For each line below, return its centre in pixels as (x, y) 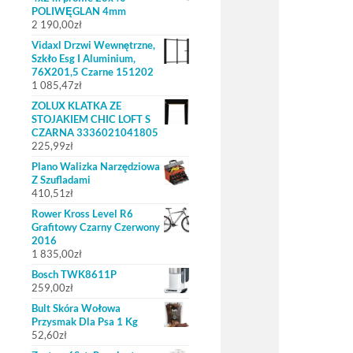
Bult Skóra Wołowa (76, 308)
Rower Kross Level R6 (82, 214)
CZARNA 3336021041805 (95, 132)
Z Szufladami (61, 180)
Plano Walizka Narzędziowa (96, 166)
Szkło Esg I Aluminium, (84, 58)
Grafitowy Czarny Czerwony (96, 227)
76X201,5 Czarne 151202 (93, 72)
